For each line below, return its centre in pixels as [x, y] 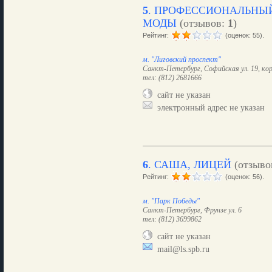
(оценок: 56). [244, 177]
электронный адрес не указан [208, 107]
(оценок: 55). [244, 35]
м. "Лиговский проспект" [182, 59]
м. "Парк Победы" [171, 201]
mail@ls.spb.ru [181, 249]
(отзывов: [202, 23]
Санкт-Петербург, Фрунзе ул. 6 [192, 210]
